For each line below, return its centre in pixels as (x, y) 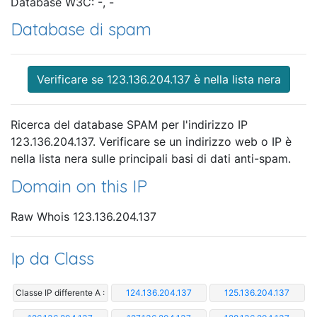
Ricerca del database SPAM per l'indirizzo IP (129, 125)
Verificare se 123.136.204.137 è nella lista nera (158, 80)
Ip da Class (52, 258)
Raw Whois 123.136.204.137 (83, 216)
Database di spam (81, 29)
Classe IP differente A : (60, 292)
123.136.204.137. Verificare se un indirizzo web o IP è (151, 142)
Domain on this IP (79, 186)
